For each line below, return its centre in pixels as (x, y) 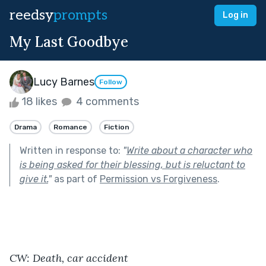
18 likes (39, 102)
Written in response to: (71, 150)
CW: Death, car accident (69, 258)
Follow (111, 82)
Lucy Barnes (64, 82)
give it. (34, 179)
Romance (70, 127)
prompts (80, 15)
